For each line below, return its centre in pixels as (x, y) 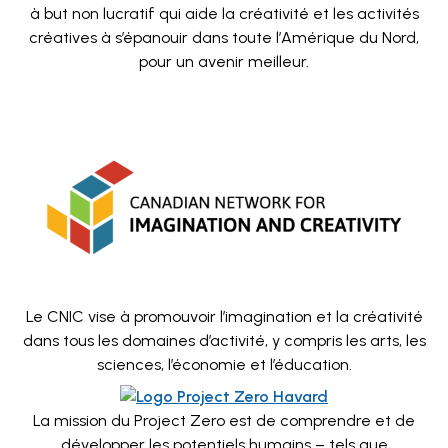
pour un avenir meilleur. (224, 61)
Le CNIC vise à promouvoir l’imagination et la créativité (224, 316)
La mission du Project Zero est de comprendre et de (224, 420)
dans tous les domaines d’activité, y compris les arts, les (224, 340)
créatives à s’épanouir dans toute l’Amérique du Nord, (224, 37)
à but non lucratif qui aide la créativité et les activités (224, 13)
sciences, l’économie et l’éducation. (224, 364)
